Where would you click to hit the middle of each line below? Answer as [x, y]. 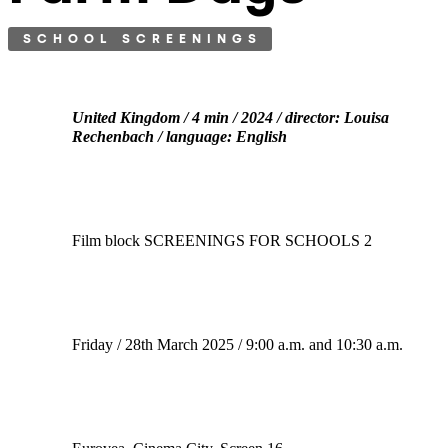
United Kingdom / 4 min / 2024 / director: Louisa [230, 118]
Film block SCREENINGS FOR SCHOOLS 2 [222, 241]
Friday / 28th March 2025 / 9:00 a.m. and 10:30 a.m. [237, 345]
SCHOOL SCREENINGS [142, 39]
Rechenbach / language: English [179, 137]
